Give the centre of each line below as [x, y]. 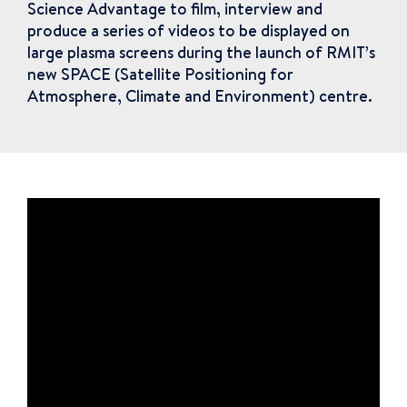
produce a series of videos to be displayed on [189, 30]
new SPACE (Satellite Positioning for [160, 74]
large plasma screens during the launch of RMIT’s [201, 52]
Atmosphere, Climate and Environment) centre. [200, 96]
